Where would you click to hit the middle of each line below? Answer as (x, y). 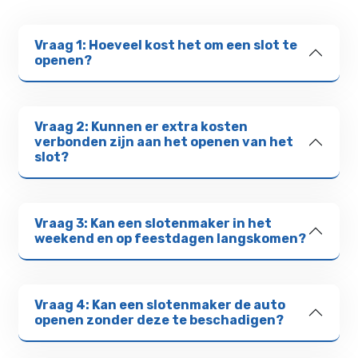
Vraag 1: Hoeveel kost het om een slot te (166, 46)
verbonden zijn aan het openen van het (164, 142)
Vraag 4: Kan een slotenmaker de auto (160, 305)
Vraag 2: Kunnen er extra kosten (141, 127)
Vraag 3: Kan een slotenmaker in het (153, 224)
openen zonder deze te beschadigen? (159, 320)
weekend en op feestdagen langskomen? (171, 239)
